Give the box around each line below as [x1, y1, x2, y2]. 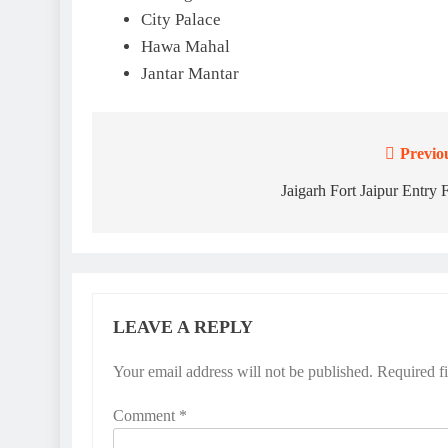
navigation [111, 182, 219, 209]
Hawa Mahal [140, 36, 230, 56]
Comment [113, 407, 179, 425]
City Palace [140, 9, 221, 29]
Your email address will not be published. [113, 363, 373, 381]
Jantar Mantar [140, 63, 239, 83]
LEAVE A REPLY [113, 317, 253, 338]
